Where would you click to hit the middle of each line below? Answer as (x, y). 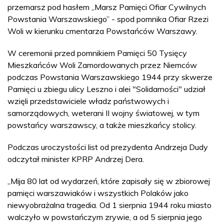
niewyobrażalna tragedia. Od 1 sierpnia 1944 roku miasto (109, 205)
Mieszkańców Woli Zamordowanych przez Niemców (102, 65)
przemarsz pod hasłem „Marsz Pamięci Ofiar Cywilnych (107, 7)
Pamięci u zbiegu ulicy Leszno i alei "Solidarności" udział (106, 89)
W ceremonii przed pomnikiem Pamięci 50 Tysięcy (97, 53)
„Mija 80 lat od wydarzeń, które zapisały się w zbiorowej (109, 181)
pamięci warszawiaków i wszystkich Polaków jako (98, 193)
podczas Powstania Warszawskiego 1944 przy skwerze (110, 77)
